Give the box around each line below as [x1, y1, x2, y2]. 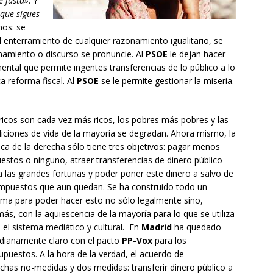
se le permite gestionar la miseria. [99, 75, 234, 87]
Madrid [141, 221, 172, 233]
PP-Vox [122, 235, 152, 247]
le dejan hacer [168, 48, 225, 60]
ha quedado [172, 221, 221, 233]
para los [152, 235, 186, 247]
